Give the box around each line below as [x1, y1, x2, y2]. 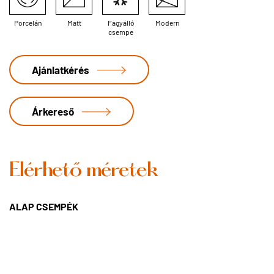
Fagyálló [107, 18, 134, 28]
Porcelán [13, 18, 42, 28]
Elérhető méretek [9, 157, 158, 187]
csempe [108, 27, 133, 37]
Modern [155, 18, 179, 28]
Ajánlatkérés [32, 62, 89, 77]
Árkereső [32, 104, 74, 119]
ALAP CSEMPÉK [9, 199, 78, 213]
